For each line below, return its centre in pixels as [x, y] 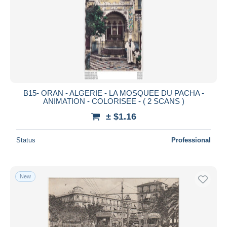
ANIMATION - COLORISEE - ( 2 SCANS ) [113, 101]
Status [26, 140]
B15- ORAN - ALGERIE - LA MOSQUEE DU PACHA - [113, 93]
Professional [191, 140]
